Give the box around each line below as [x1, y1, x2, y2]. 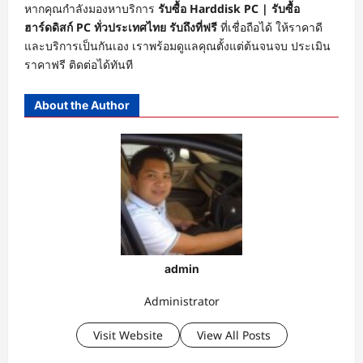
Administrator [143, 293, 220, 310]
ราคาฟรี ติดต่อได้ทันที [24, 56, 133, 72]
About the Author [34, 97, 130, 112]
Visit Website [92, 327, 163, 344]
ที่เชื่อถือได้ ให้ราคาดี [217, 19, 322, 35]
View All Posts [196, 327, 271, 344]
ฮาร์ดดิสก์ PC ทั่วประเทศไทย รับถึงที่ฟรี [24, 19, 217, 35]
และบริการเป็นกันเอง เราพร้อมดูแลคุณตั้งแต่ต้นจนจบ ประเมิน [24, 37, 331, 53]
